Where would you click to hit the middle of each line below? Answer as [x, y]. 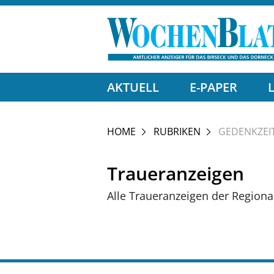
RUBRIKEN [177, 131]
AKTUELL [133, 87]
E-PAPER [213, 87]
